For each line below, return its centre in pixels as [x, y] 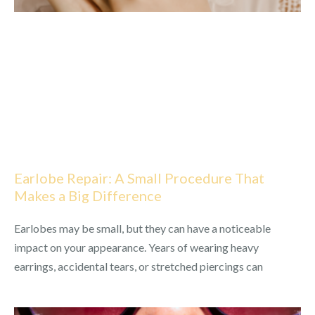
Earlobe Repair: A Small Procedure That [139, 178]
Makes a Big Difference [88, 196]
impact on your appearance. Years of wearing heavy [136, 247]
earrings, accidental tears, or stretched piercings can [139, 266]
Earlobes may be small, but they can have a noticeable [142, 229]
